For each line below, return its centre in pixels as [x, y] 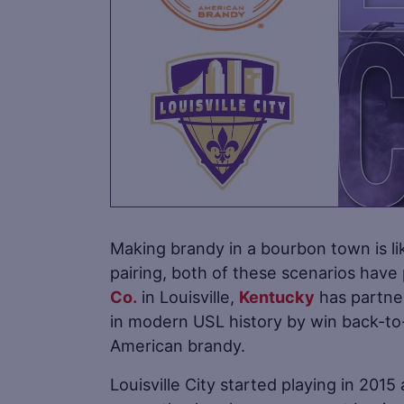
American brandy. [178, 345]
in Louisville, [188, 296]
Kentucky [277, 296]
